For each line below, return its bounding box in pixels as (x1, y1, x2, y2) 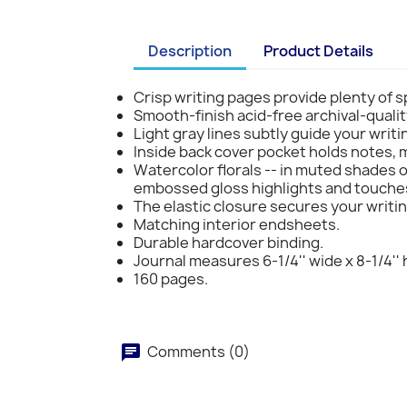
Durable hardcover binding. (134, 233, 323, 253)
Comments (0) (144, 341, 250, 362)
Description (148, 41, 232, 61)
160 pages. (134, 269, 208, 289)
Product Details (263, 41, 374, 61)
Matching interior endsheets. (134, 214, 340, 234)
